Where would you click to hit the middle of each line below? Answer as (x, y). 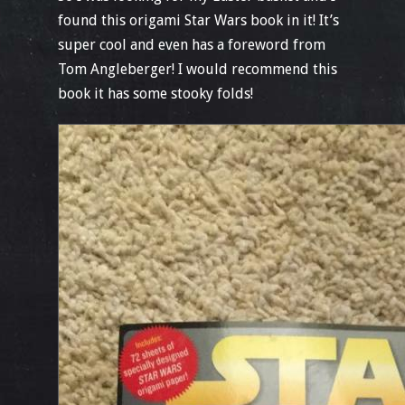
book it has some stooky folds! (155, 94)
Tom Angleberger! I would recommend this (198, 69)
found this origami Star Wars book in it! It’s (198, 20)
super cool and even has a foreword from (192, 45)
